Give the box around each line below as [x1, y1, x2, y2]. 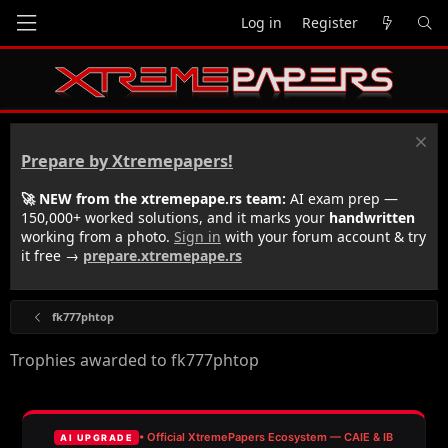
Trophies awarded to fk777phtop [10, 348, 259, 371]
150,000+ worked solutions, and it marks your [21, 207, 329, 227]
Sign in [174, 226, 221, 246]
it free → [21, 245, 83, 265]
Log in [241, 13, 282, 32]
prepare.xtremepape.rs [83, 245, 242, 265]
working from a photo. [21, 226, 174, 246]
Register [302, 13, 358, 32]
